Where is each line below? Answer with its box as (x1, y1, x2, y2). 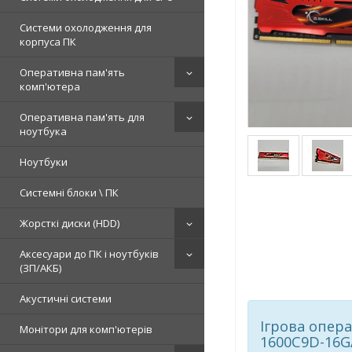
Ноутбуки (20, 155, 68, 170)
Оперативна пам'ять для (20, 110, 145, 125)
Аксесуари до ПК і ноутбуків (20, 247, 159, 262)
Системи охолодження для (20, 20, 152, 35)
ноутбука (20, 124, 67, 139)
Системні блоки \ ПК (20, 185, 119, 200)
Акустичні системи (20, 291, 112, 306)
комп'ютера (20, 79, 80, 94)
